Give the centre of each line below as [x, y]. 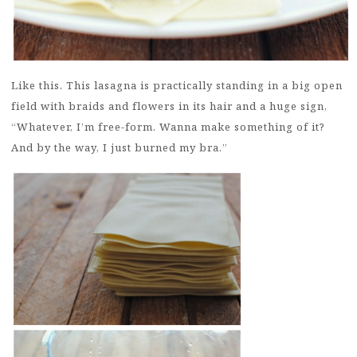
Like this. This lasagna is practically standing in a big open [177, 86]
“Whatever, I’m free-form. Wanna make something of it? [168, 127]
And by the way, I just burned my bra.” [120, 148]
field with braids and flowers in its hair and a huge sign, [169, 106]
